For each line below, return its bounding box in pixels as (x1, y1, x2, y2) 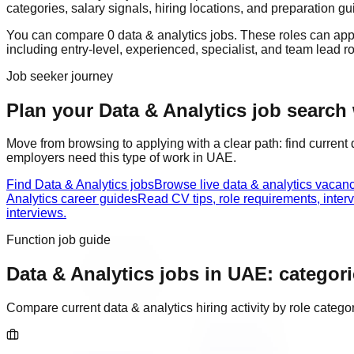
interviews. (6, 206, 66, 220)
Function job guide (6, 233, 111, 247)
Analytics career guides (6, 192, 137, 206)
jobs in (154, 263, 228, 285)
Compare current (6, 301, 104, 315)
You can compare (6, 28, 107, 42)
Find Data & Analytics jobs (6, 178, 154, 192)
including (6, 42, 61, 56)
